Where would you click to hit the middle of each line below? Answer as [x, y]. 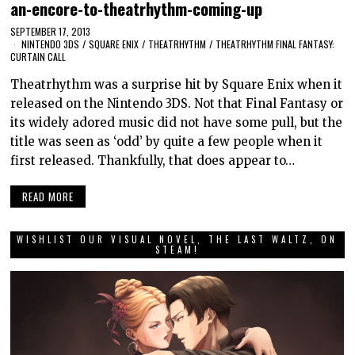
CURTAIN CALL [38, 56]
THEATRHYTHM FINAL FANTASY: [275, 44]
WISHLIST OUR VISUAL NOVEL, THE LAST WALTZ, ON [177, 240]
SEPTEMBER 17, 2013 [51, 31]
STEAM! [177, 250]
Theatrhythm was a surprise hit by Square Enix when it [177, 84]
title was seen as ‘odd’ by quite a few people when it [167, 141]
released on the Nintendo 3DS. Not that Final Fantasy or [177, 103]
